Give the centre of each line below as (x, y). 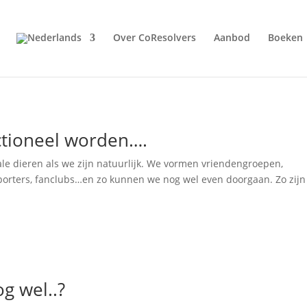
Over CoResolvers (155, 37)
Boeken (285, 37)
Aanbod (232, 37)
